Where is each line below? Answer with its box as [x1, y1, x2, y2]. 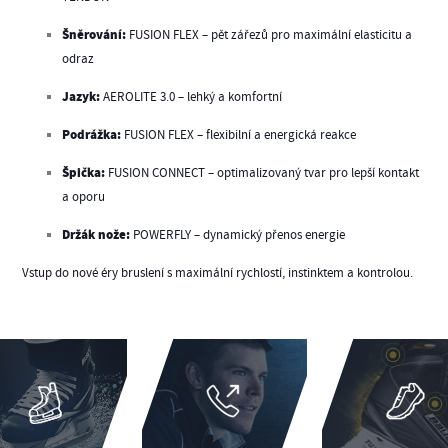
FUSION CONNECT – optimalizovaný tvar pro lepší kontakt [105, 164, 420, 181]
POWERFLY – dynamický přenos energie [130, 226, 346, 243]
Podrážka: [62, 125, 122, 145]
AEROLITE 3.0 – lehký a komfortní [100, 88, 283, 105]
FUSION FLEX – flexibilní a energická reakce [121, 126, 357, 143]
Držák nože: [62, 225, 131, 245]
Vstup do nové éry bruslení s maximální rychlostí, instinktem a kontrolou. [22, 264, 414, 281]
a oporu [62, 188, 106, 205]
